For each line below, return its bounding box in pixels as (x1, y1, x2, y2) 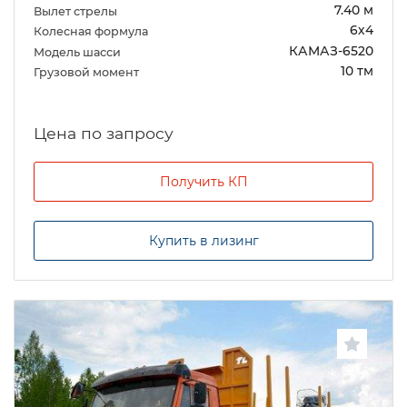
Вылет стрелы (34, 5, 120, 19)
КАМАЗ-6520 (289, 43, 373, 58)
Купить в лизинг (148, 232, 259, 249)
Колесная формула (34, 25, 151, 39)
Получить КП (159, 174, 248, 191)
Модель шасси (34, 45, 124, 59)
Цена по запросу (34, 124, 174, 144)
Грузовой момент (34, 65, 142, 79)
